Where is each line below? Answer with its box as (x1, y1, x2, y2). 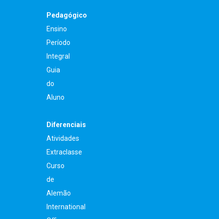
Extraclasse (46, 148, 82, 156)
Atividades (46, 134, 79, 143)
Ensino (46, 25, 67, 33)
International (46, 203, 86, 211)
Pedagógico (46, 11, 87, 20)
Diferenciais (46, 121, 86, 129)
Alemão (46, 189, 71, 197)
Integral (46, 52, 70, 61)
